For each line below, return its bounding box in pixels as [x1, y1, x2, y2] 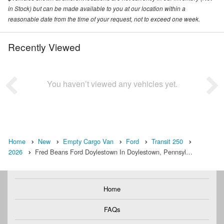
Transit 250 [151, 136, 183, 146]
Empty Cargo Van [63, 136, 113, 146]
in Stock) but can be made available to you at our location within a [8, 4, 185, 13]
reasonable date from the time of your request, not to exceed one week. [8, 14, 200, 23]
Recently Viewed [8, 40, 80, 54]
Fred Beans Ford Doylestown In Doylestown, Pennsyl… [35, 147, 192, 157]
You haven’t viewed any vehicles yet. [46, 78, 177, 90]
